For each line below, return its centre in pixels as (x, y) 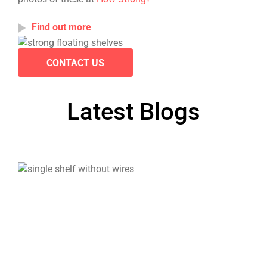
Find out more (61, 28)
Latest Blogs (133, 112)
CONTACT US (75, 63)
